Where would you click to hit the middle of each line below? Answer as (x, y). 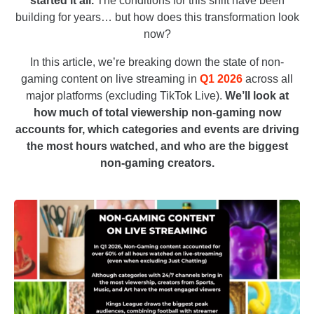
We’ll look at (257, 96)
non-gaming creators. (157, 163)
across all (268, 79)
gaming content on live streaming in (110, 79)
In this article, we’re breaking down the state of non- (157, 62)
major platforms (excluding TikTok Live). (125, 96)
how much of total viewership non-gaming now (157, 113)
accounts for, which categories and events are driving (157, 130)
